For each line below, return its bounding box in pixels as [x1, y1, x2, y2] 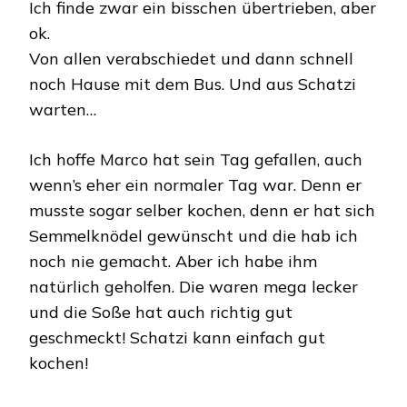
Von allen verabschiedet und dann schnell [29, 48, 353, 69]
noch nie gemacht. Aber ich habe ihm [29, 251, 317, 272]
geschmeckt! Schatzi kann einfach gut [29, 327, 325, 348]
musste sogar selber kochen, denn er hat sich [29, 200, 375, 221]
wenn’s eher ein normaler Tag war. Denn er [29, 174, 362, 195]
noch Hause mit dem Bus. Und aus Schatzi [29, 74, 356, 94]
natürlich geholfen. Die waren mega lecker [29, 276, 358, 297]
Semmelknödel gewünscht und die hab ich [29, 225, 358, 246]
